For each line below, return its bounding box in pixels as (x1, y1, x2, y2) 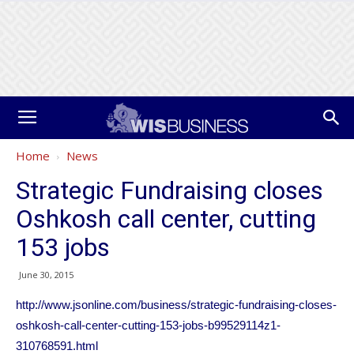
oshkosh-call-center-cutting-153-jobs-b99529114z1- (16, 318, 281, 332)
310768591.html (16, 339, 98, 352)
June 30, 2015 (19, 269, 73, 281)
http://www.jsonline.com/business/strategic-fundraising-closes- (16, 298, 337, 311)
